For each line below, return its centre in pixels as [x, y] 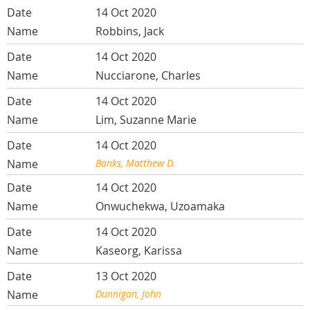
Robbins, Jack [130, 31]
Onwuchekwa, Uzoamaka [161, 207]
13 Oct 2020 [126, 276]
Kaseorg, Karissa [139, 251]
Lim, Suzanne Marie [146, 120]
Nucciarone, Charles [148, 76]
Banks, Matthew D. [136, 163]
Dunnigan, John [129, 294]
